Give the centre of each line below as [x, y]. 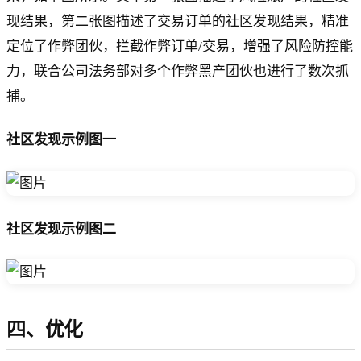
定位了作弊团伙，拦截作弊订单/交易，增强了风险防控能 [180, 47]
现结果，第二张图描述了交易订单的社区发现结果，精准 [178, 22]
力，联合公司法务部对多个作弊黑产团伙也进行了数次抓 [178, 72]
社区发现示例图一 [61, 140]
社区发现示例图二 [61, 229]
